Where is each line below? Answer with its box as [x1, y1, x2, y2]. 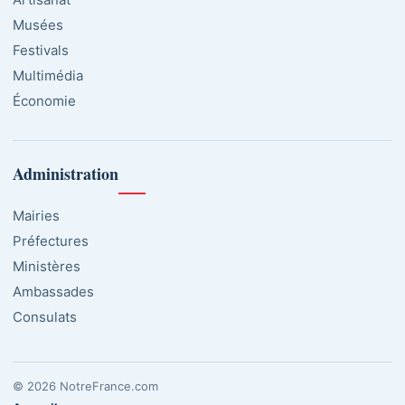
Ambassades [13, 283, 94, 301]
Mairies [13, 207, 60, 225]
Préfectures [13, 232, 89, 250]
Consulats [13, 308, 77, 326]
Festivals [13, 42, 69, 60]
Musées [13, 16, 63, 34]
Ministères [13, 258, 80, 276]
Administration [13, 162, 118, 186]
